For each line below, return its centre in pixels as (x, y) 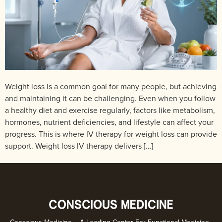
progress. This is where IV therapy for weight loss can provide (111, 134)
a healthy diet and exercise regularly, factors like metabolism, (110, 110)
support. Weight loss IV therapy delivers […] (79, 145)
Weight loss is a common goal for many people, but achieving (111, 86)
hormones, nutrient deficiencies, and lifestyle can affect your (109, 122)
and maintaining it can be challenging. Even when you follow (110, 98)
